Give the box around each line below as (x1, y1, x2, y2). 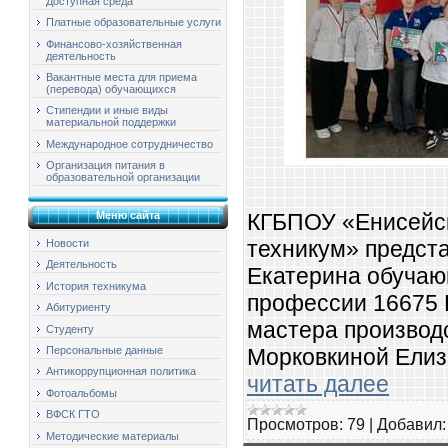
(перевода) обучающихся (46, 82, 176, 95)
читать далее (247, 370, 389, 397)
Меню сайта (96, 209, 160, 221)
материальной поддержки (46, 116, 176, 129)
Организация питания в (46, 159, 165, 172)
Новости (46, 237, 89, 249)
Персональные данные (46, 343, 163, 356)
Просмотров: (247, 415, 343, 433)
